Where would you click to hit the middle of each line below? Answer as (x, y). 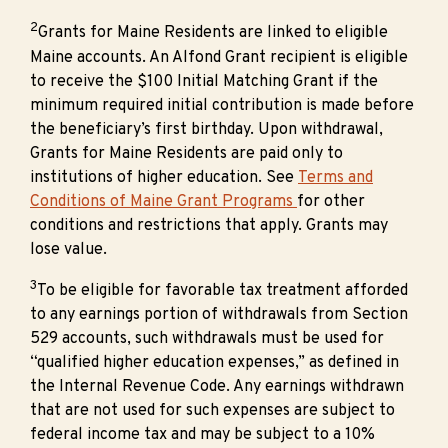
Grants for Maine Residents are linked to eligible (213, 33)
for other (331, 201)
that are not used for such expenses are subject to (212, 411)
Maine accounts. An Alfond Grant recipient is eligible (219, 57)
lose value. (68, 249)
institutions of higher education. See (164, 177)
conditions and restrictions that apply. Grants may (209, 225)
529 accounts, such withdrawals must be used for (207, 339)
